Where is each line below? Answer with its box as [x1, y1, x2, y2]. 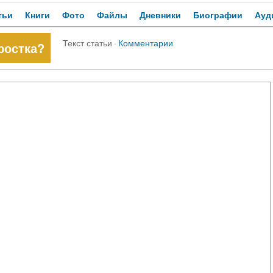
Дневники [140, 9, 181, 21]
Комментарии [118, 36, 173, 49]
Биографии [193, 9, 243, 21]
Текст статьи [63, 36, 112, 49]
